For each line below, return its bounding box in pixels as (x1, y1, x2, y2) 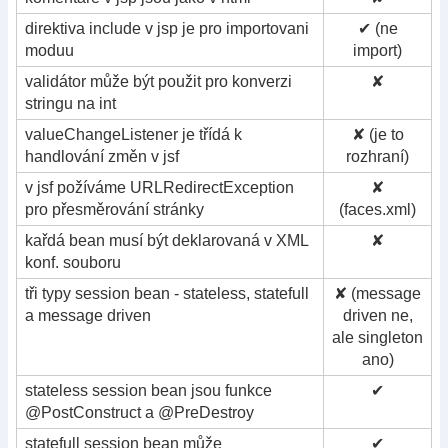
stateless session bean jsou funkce (25, 381, 272, 399)
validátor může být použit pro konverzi (25, 72, 292, 90)
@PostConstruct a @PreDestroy (25, 403, 254, 421)
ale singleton (332, 328, 423, 346)
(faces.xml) (339, 200, 416, 218)
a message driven (25, 306, 151, 324)
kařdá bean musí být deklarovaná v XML (25, 231, 309, 249)
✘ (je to (351, 125, 404, 143)
